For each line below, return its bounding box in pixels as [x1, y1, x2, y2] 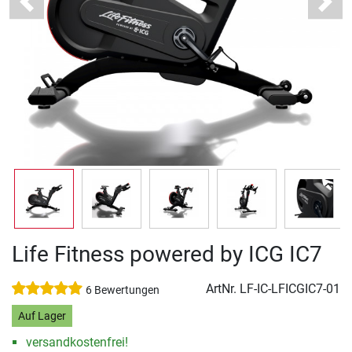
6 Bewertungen [86, 284, 159, 298]
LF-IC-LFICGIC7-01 [240, 281, 340, 297]
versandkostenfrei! [25, 335, 128, 350]
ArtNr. [206, 281, 240, 297]
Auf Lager [17, 309, 66, 323]
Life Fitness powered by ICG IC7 [12, 241, 322, 268]
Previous [25, 2, 74, 17]
